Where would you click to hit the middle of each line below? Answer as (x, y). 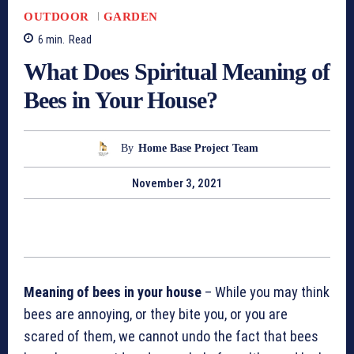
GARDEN (130, 16)
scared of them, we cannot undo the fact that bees (171, 337)
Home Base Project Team (198, 149)
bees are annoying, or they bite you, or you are (156, 314)
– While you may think (265, 292)
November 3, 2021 (177, 184)
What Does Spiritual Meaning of (177, 71)
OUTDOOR (56, 16)
